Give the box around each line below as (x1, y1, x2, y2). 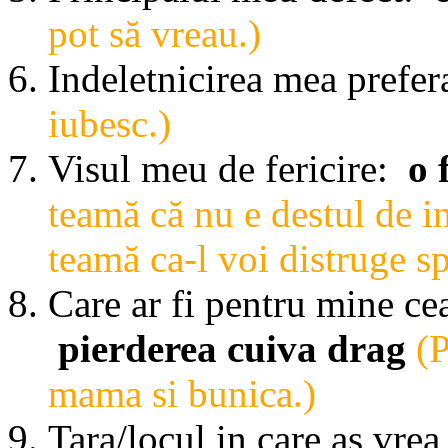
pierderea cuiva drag (58, 326, 416, 370)
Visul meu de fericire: (48, 146, 398, 190)
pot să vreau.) (48, 11, 261, 55)
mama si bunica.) (48, 371, 316, 415)
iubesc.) (48, 101, 171, 145)
